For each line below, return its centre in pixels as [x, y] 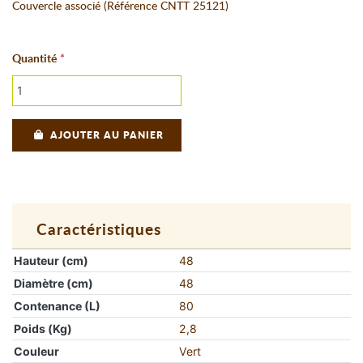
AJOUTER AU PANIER [107, 135]
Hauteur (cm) [51, 260]
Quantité [34, 59]
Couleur [37, 351]
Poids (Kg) [43, 328]
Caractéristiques [99, 230]
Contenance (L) [58, 305]
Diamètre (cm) [54, 283]
